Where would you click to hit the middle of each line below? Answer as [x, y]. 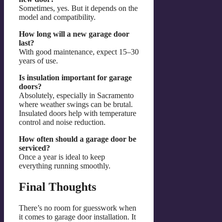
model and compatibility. [57, 17]
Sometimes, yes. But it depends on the [78, 8]
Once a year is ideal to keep [62, 157]
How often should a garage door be [78, 139]
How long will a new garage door [74, 34]
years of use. [38, 61]
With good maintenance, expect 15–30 [79, 52]
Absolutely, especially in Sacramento [76, 96]
